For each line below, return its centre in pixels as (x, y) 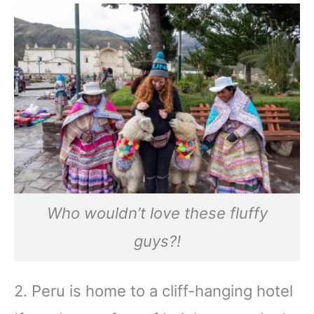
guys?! (157, 241)
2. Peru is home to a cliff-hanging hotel (153, 291)
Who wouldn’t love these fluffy (157, 213)
